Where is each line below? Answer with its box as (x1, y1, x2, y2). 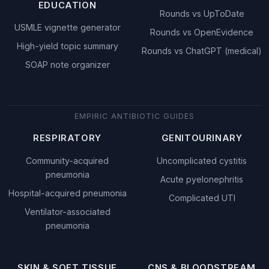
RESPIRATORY (33, 133, 101, 144)
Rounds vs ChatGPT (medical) (142, 46, 262, 56)
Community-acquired (26, 155, 109, 166)
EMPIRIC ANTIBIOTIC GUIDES (74, 112, 195, 121)
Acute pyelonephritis (160, 174, 243, 184)
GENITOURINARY (161, 133, 243, 144)
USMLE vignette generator (14, 22, 121, 33)
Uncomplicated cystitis (157, 155, 247, 166)
